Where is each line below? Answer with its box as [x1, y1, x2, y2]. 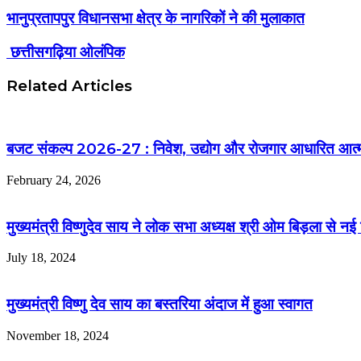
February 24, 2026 [6, 173, 101, 187]
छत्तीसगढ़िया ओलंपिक [6, 43, 125, 62]
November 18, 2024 [6, 328, 109, 342]
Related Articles [6, 76, 132, 95]
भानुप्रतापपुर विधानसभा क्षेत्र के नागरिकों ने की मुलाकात [6, 9, 305, 28]
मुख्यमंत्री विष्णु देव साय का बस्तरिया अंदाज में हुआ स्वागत [6, 295, 313, 314]
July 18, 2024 [6, 251, 76, 265]
